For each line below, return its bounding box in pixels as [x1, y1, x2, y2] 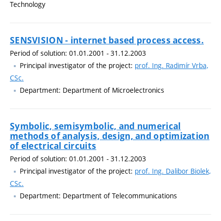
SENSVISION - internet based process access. [10, 34, 204, 46]
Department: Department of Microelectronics [20, 85, 164, 95]
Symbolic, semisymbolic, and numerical [10, 120, 181, 132]
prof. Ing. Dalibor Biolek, [135, 166, 211, 176]
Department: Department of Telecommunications [20, 190, 177, 200]
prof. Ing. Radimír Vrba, [135, 60, 208, 70]
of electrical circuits [10, 140, 97, 151]
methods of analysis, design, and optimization [10, 130, 210, 142]
